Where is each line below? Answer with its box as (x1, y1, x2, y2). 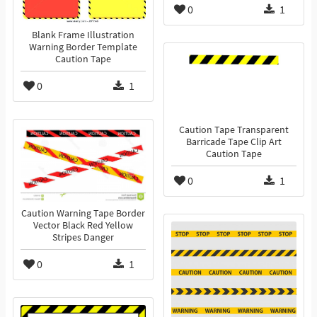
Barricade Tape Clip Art (186, 136, 282, 149)
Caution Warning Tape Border (21, 207, 145, 220)
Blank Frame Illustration (32, 29, 134, 42)
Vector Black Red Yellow (33, 219, 133, 232)
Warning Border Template (29, 41, 137, 54)
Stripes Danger (52, 231, 114, 244)
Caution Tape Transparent (179, 124, 289, 137)
